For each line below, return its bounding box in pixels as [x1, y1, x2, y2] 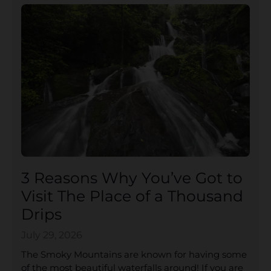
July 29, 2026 [21, 229, 82, 241]
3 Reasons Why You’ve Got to [21, 168, 243, 187]
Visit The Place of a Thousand [21, 186, 243, 205]
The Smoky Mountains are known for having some [21, 248, 247, 260]
